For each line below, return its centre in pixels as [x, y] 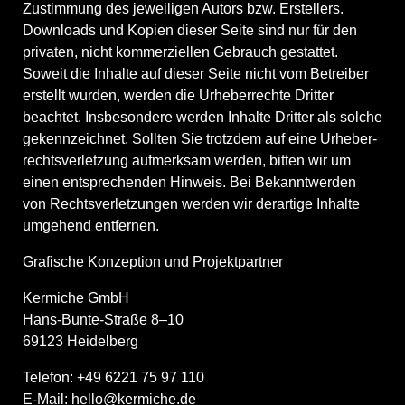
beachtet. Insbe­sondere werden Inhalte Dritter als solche [202, 117]
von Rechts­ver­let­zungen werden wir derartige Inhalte [191, 203]
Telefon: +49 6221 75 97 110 [113, 377]
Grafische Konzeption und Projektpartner [153, 261]
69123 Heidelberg [80, 341]
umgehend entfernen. [91, 225]
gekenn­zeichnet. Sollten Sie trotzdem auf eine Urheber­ [200, 138]
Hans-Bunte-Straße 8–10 [103, 319]
